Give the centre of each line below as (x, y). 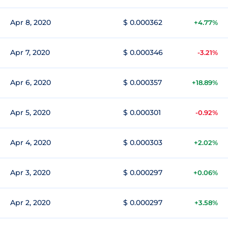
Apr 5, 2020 (30, 112)
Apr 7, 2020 (30, 52)
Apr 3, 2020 (30, 173)
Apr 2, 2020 (30, 203)
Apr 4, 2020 (31, 142)
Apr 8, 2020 (31, 22)
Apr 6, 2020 (31, 82)
